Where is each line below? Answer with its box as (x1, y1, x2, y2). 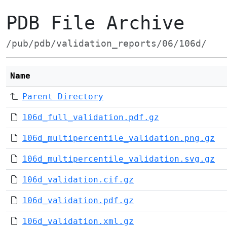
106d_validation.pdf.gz (22, 196, 134, 205)
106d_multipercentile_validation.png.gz (22, 133, 215, 143)
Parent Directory (22, 92, 103, 101)
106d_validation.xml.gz (22, 216, 134, 226)
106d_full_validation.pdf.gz (22, 112, 159, 122)
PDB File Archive (6, 12, 184, 34)
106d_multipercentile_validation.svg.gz (22, 154, 215, 164)
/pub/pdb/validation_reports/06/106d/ (6, 39, 207, 49)
